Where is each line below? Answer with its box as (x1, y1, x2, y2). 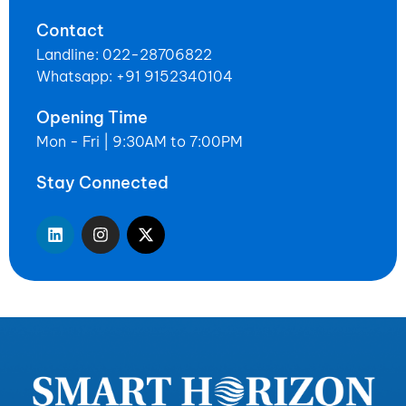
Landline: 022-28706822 (36, 44, 212, 63)
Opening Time (36, 106, 148, 128)
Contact (36, 19, 104, 41)
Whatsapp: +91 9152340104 (36, 66, 233, 85)
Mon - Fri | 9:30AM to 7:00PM (36, 131, 243, 150)
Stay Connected (36, 171, 169, 193)
